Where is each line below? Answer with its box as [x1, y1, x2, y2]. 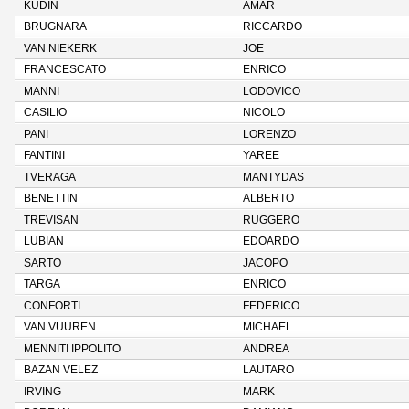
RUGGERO [243, 215, 299, 225]
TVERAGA [24, 172, 76, 183]
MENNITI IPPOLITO [24, 343, 121, 354]
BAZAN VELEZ [24, 364, 98, 375]
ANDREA [243, 343, 289, 354]
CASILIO [24, 107, 67, 118]
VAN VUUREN [24, 321, 96, 332]
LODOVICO [243, 86, 300, 97]
